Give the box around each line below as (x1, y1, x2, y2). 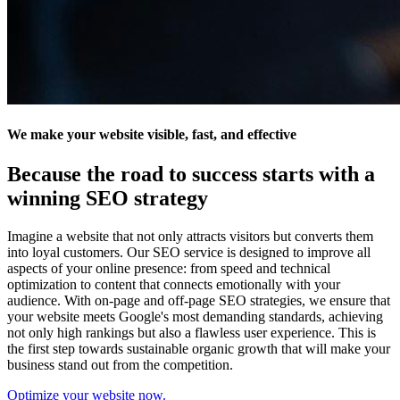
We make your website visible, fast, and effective (7, 127, 296, 143)
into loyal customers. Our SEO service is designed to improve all (7, 244, 371, 260)
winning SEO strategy (7, 186, 208, 210)
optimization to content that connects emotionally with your (7, 276, 340, 292)
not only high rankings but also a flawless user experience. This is (7, 324, 376, 340)
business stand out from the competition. (7, 356, 233, 372)
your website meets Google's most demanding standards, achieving (7, 308, 383, 324)
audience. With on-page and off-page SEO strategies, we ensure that (7, 292, 390, 308)
